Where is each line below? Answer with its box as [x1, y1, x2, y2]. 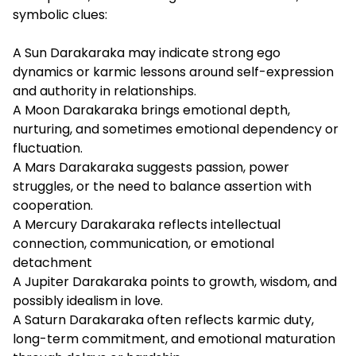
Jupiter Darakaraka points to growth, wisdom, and [25, 273, 337, 292]
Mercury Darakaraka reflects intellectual [25, 215, 281, 234]
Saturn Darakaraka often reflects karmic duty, [25, 311, 314, 330]
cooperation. [13, 196, 93, 215]
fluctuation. [13, 139, 83, 158]
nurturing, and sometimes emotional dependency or [13, 120, 339, 139]
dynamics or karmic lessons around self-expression [13, 63, 334, 82]
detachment [13, 253, 92, 273]
